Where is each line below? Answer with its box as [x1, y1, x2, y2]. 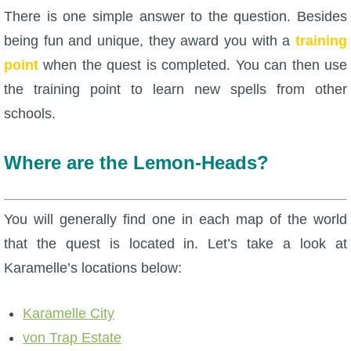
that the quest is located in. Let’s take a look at [4, 236, 347, 251]
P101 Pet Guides [20, 270, 114, 283]
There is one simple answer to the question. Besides [4, 9, 347, 24]
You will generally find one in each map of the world [4, 212, 347, 227]
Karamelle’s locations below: [4, 260, 182, 276]
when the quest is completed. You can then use [38, 57, 347, 73]
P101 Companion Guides [20, 75, 161, 89]
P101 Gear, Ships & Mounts [20, 221, 173, 234]
